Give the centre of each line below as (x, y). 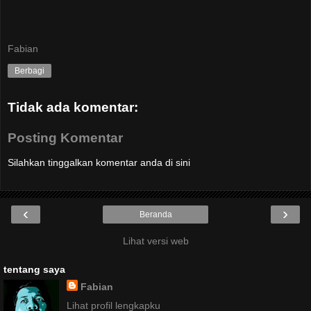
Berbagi (30, 71)
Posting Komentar (65, 137)
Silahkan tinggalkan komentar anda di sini (99, 163)
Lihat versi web (155, 241)
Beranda (155, 214)
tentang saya (34, 269)
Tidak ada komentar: (73, 108)
